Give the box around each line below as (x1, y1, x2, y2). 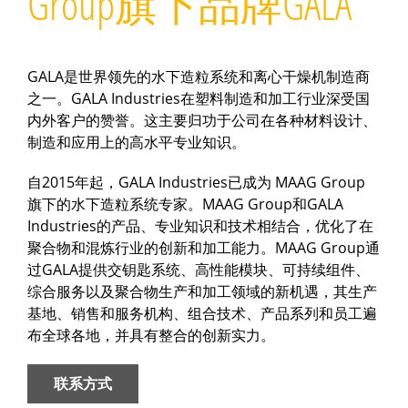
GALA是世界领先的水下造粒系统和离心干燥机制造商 (27, 66, 370, 87)
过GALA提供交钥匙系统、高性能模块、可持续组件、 (27, 260, 370, 280)
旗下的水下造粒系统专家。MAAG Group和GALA (27, 194, 343, 214)
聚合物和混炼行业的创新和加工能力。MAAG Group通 (27, 238, 380, 258)
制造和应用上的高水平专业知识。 (27, 132, 246, 152)
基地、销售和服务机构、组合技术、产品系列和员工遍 (27, 303, 377, 323)
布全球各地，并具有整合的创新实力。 (27, 325, 275, 345)
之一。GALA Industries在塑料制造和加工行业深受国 (27, 88, 370, 108)
